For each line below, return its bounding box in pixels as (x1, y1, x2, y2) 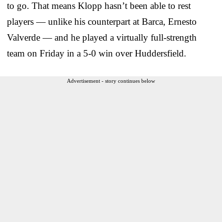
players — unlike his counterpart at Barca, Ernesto (7, 16, 197, 27)
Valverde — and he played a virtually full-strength (7, 32, 197, 43)
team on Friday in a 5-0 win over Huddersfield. (7, 48, 186, 58)
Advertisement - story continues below (67, 77, 155, 84)
